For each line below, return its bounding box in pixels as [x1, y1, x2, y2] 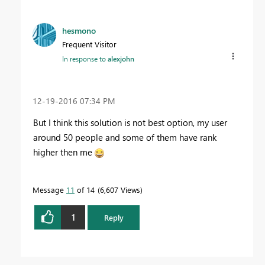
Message [33, 184, 66, 195]
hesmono [62, 24, 96, 36]
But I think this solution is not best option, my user [33, 116, 227, 128]
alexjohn [108, 53, 134, 63]
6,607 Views [100, 184, 140, 195]
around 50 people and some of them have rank [33, 131, 216, 143]
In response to [62, 53, 108, 63]
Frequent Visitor [62, 38, 117, 49]
